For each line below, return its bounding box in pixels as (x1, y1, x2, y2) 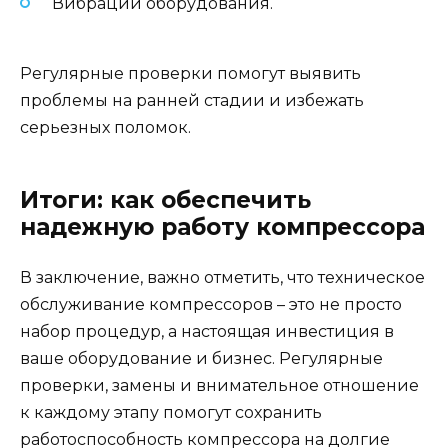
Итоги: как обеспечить (20, 185, 311, 214)
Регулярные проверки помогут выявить (20, 63, 361, 83)
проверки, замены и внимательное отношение (20, 375, 419, 395)
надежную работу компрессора (20, 212, 425, 241)
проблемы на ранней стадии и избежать (20, 90, 364, 110)
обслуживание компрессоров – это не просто (20, 294, 402, 314)
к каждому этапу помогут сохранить (20, 402, 322, 422)
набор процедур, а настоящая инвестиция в (20, 321, 394, 341)
